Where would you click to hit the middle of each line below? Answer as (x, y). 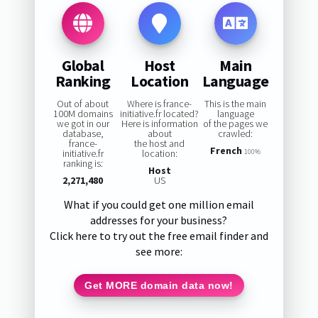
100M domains (83, 114)
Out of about (83, 104)
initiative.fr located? (160, 114)
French (226, 151)
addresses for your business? (159, 220)
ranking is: (83, 164)
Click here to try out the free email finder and (159, 236)
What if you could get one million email (159, 205)
